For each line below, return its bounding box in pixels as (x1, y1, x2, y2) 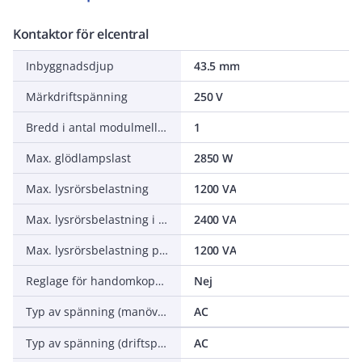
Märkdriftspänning (26, 89, 128, 104)
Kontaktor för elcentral (13, 25, 149, 43)
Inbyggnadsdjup (26, 58, 114, 74)
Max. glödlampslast (26, 150, 131, 166)
